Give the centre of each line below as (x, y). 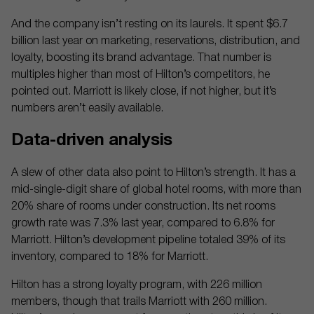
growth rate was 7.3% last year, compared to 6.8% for (143, 224)
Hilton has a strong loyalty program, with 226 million (137, 285)
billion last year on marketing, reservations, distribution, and (156, 41)
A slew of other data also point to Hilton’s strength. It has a (153, 173)
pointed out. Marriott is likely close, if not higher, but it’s (144, 92)
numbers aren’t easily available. (87, 109)
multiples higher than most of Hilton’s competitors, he (141, 75)
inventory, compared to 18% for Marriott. (110, 257)
